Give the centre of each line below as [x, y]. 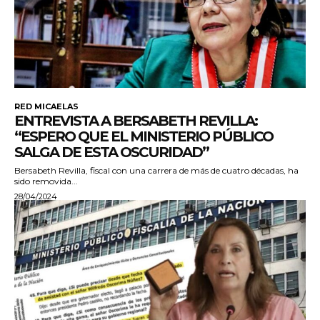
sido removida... [46, 181]
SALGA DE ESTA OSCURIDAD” [111, 152]
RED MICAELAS [46, 107]
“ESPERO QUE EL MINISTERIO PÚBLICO [144, 137]
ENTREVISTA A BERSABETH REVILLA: [136, 121]
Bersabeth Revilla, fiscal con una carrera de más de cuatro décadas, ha [156, 171]
